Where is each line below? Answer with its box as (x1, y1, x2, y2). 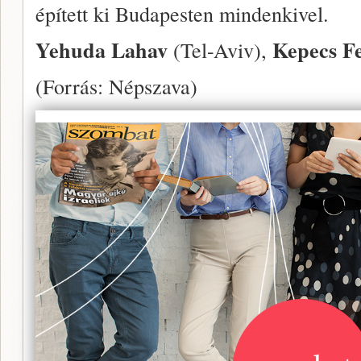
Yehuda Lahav (35, 35, 168, 65)
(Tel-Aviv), (168, 35, 272, 64)
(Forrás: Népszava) (35, 72, 197, 100)
